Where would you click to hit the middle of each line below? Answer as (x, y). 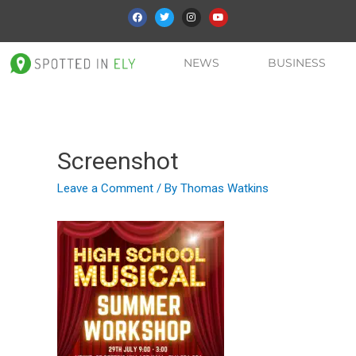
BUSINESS (297, 63)
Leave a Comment (105, 189)
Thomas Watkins (224, 189)
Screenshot (118, 161)
